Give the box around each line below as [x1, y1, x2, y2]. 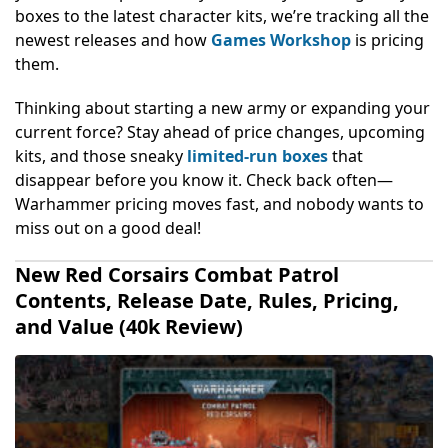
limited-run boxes [187, 144, 328, 167]
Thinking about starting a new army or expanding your [15, 96, 430, 119]
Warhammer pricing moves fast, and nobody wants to [15, 192, 424, 215]
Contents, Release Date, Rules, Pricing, [15, 286, 399, 314]
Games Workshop [211, 28, 351, 51]
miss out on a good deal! [15, 216, 201, 239]
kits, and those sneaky [15, 144, 187, 167]
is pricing [351, 28, 424, 51]
